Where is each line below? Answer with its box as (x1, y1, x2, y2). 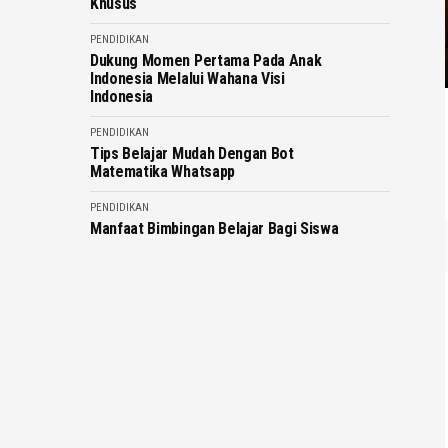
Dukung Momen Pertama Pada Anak (90, 51, 322, 70)
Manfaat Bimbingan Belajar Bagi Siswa (90, 219, 339, 238)
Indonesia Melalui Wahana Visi (90, 69, 285, 88)
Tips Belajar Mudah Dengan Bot (90, 144, 294, 163)
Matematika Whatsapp (90, 162, 235, 181)
